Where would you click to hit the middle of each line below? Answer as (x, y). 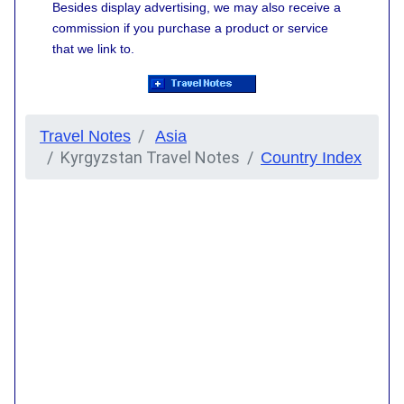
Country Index (311, 158)
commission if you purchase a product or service (190, 28)
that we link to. (93, 49)
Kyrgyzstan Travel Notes (150, 158)
